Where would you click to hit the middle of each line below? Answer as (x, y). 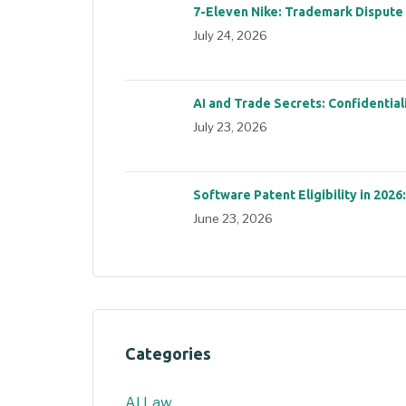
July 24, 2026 (230, 35)
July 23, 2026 (230, 126)
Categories (168, 353)
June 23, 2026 (233, 218)
